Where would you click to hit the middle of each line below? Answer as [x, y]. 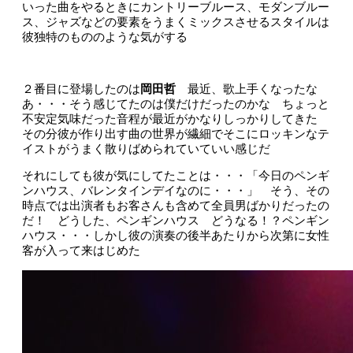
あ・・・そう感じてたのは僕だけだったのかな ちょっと [176, 104]
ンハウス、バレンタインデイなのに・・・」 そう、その [176, 191]
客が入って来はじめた [81, 251]
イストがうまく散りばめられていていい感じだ [146, 149]
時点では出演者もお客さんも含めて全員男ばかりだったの [176, 206]
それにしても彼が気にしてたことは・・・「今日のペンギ [176, 176]
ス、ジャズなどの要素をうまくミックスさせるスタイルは [176, 22]
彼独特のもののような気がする [105, 37]
